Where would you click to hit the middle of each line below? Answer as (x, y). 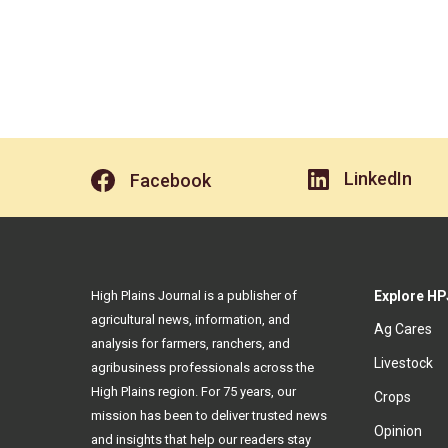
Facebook (170, 180)
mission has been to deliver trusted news (209, 416)
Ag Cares (402, 329)
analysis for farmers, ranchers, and (190, 344)
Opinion (397, 431)
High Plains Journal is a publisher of (194, 296)
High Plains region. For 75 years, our (193, 392)
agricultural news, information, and (190, 320)
